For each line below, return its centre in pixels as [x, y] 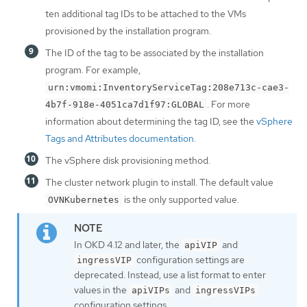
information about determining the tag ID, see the [151, 122]
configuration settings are [189, 260]
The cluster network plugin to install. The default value [159, 183]
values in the [101, 290]
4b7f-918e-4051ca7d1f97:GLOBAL [125, 105]
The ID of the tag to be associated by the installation [155, 53]
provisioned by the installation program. [128, 31]
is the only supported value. [181, 200]
